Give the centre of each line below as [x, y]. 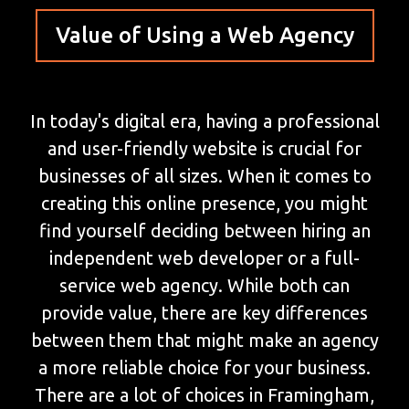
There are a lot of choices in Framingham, [204, 395]
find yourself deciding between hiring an [204, 231]
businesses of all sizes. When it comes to [204, 176]
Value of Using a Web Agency [204, 36]
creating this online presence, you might [204, 204]
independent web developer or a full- [204, 258]
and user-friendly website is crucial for [204, 149]
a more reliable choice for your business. [204, 368]
